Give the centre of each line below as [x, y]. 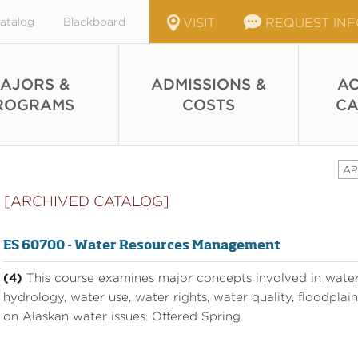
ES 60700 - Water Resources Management [142, 245]
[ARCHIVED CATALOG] [87, 201]
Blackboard [94, 22]
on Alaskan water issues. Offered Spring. [123, 316]
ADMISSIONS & [209, 84]
